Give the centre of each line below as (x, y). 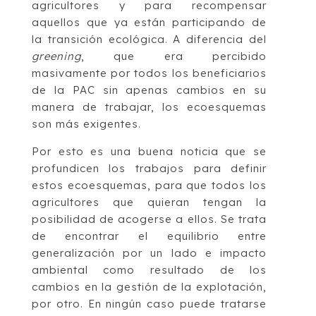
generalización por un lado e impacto (149, 253)
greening (56, 56)
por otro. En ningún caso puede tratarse (149, 304)
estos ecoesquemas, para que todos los (149, 186)
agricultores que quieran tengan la (149, 202)
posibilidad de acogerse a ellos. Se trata (149, 219)
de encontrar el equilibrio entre (149, 236)
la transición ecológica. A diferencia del (149, 39)
